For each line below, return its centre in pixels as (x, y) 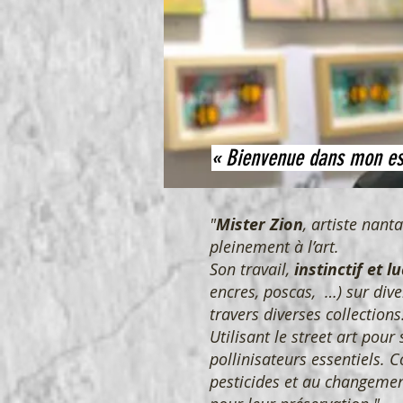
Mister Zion (260, 225)
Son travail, (252, 269)
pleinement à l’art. (274, 247)
